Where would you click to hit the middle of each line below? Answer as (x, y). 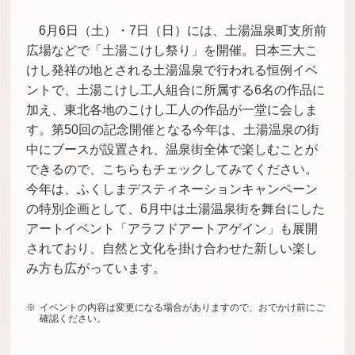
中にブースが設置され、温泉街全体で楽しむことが (172, 149)
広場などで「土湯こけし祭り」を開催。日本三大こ (172, 50)
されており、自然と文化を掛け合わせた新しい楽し (172, 248)
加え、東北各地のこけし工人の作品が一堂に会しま (172, 110)
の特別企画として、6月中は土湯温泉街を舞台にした (176, 209)
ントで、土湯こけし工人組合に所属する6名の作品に (176, 90)
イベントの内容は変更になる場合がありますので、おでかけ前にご (183, 307)
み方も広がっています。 (96, 268)
